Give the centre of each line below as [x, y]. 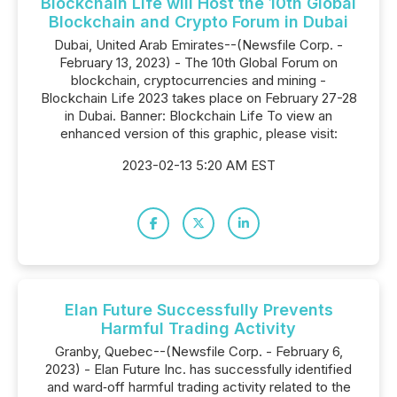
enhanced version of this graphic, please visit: [198, 133]
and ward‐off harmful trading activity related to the [198, 387]
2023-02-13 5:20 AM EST [198, 165]
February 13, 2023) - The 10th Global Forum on [198, 62]
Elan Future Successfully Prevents [198, 310]
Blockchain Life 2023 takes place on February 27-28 [198, 98]
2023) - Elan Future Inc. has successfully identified [198, 369]
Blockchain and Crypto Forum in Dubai [198, 22]
